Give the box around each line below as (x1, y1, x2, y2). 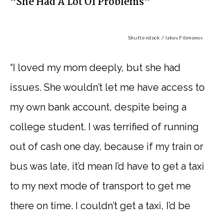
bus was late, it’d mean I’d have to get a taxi (10, 160, 204, 172)
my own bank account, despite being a (10, 101, 186, 113)
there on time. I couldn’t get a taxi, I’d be (10, 199, 190, 212)
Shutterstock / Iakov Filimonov (128, 35, 203, 40)
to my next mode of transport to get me (10, 180, 191, 192)
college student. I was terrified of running (10, 120, 199, 133)
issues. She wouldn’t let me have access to (10, 81, 205, 93)
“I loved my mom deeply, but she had (10, 61, 181, 74)
